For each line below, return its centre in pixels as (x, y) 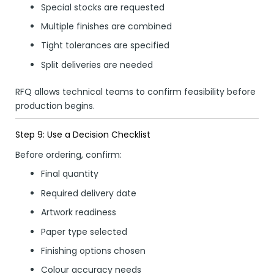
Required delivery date (89, 193)
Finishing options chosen (93, 250)
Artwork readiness (79, 213)
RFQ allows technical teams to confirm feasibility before (135, 91)
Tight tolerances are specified (105, 46)
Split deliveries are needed (97, 65)
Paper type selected (84, 231)
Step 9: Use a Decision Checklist (83, 135)
